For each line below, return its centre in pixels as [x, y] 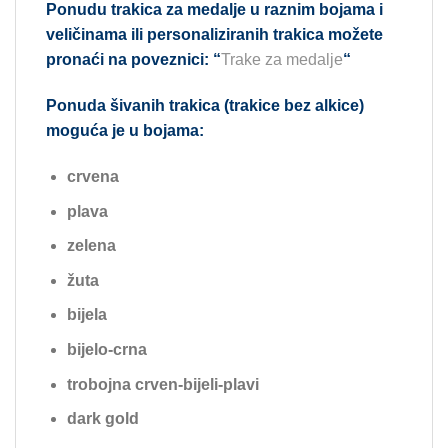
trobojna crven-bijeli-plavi [162, 384]
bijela [86, 315]
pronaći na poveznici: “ [133, 60]
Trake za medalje [282, 60]
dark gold [102, 419]
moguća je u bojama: [125, 131]
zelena [91, 246]
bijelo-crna [106, 349]
